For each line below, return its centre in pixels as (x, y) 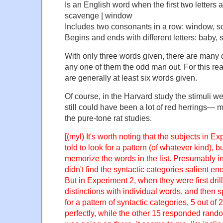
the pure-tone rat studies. (108, 118)
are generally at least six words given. (131, 77)
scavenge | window (99, 15)
